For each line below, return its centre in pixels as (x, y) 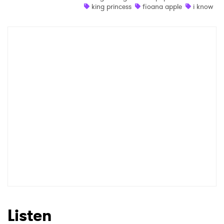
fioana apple (162, 7)
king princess (111, 7)
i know (203, 7)
